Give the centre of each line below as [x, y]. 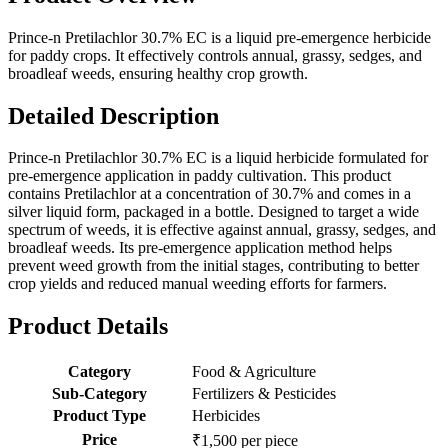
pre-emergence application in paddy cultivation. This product [199, 176]
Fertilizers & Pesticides [264, 394]
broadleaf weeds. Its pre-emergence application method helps [200, 248]
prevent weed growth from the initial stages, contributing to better [213, 266]
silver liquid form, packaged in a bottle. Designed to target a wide [213, 212]
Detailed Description [113, 115]
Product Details [88, 326]
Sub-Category [99, 394]
